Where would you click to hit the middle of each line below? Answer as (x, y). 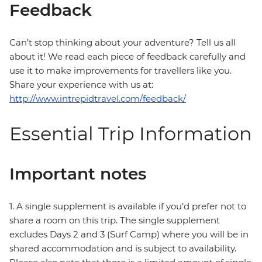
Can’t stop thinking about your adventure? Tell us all (123, 43)
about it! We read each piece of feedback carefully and (127, 57)
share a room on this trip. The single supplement (115, 220)
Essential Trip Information (131, 134)
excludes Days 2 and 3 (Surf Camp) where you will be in (129, 235)
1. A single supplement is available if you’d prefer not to (128, 206)
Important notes (78, 174)
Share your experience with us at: (81, 85)
